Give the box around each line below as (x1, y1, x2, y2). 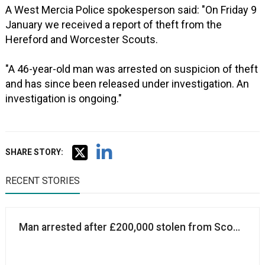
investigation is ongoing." (5, 92, 122, 105)
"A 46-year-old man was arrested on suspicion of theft (5, 63, 258, 76)
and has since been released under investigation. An (5, 77, 250, 91)
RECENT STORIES (5, 175, 80, 187)
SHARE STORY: (5, 147, 64, 157)
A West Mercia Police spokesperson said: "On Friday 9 (5, 4, 257, 17)
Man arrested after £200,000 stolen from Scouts (19, 221, 248, 234)
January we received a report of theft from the (5, 18, 222, 31)
